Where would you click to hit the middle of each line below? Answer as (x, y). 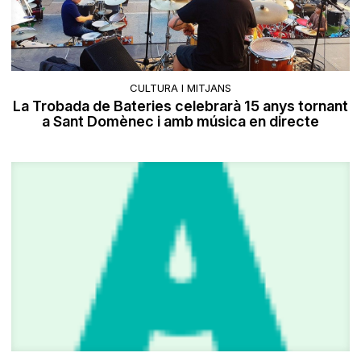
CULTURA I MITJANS (180, 88)
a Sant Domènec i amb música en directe (180, 122)
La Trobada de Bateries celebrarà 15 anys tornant (180, 106)
